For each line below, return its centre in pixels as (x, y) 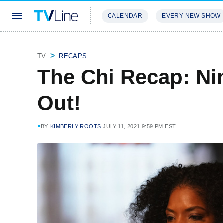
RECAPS (73, 56)
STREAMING (122, 46)
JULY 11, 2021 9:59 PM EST (139, 126)
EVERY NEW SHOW (191, 16)
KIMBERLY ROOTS (75, 126)
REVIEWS (170, 46)
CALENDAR (125, 16)
